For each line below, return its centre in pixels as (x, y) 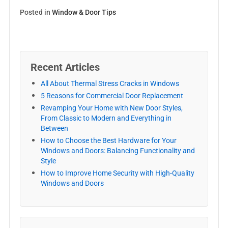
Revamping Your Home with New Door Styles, (111, 108)
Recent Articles (65, 67)
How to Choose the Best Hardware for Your (108, 140)
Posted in (36, 12)
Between (54, 128)
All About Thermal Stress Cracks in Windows (110, 83)
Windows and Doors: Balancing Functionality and (118, 151)
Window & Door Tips (84, 12)
